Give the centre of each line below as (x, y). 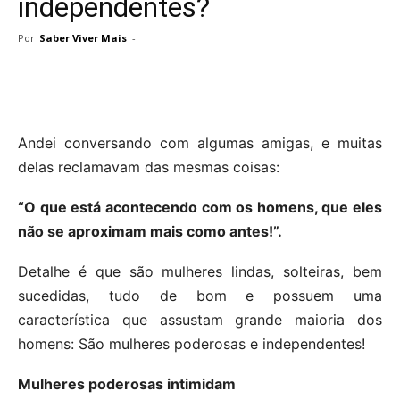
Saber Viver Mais (83, 37)
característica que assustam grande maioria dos (200, 319)
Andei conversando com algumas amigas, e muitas (200, 142)
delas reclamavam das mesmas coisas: (149, 167)
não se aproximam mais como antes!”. (150, 231)
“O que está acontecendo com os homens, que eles (200, 207)
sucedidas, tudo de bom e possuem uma (200, 295)
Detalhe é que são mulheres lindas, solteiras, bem (200, 271)
